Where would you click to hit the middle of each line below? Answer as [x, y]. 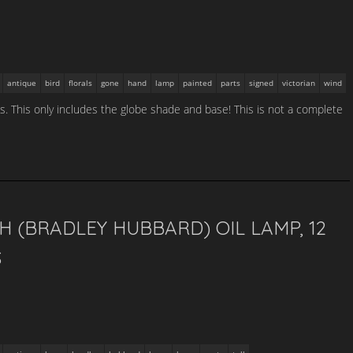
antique [22, 83]
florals [80, 83]
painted [197, 83]
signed [261, 83]
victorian [299, 83]
